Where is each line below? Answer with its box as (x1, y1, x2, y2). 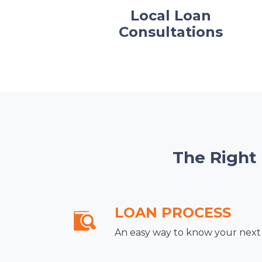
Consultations (119, 23, 223, 40)
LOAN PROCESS (115, 204, 231, 221)
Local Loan (130, 6, 211, 24)
